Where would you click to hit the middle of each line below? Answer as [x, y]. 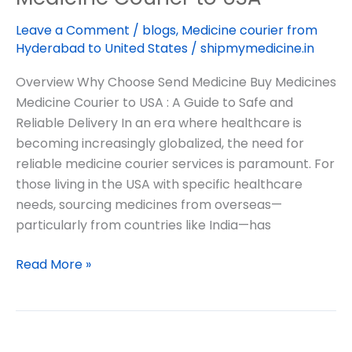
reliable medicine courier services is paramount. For [175, 163]
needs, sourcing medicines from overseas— [149, 204]
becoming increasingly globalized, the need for [160, 143]
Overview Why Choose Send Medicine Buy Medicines [176, 82]
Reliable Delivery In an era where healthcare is [159, 123]
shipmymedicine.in [257, 48]
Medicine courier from [249, 30]
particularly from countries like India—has [143, 225]
